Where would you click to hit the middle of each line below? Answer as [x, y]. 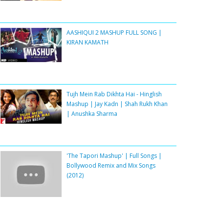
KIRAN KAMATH [88, 43]
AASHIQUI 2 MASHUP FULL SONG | [114, 33]
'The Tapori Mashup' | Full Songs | [114, 156]
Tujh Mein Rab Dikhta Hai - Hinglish [114, 94]
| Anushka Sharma [92, 114]
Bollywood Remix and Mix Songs [111, 166]
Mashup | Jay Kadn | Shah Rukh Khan [117, 104]
